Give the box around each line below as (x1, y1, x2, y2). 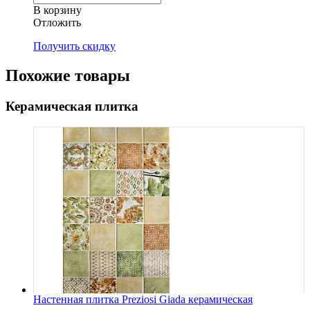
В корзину (33, 3, 82, 16)
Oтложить (33, 16, 81, 28)
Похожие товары (6, 66, 130, 84)
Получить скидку (33, 39, 116, 52)
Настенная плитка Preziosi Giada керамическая (33, 293, 253, 306)
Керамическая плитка (6, 98, 138, 113)
